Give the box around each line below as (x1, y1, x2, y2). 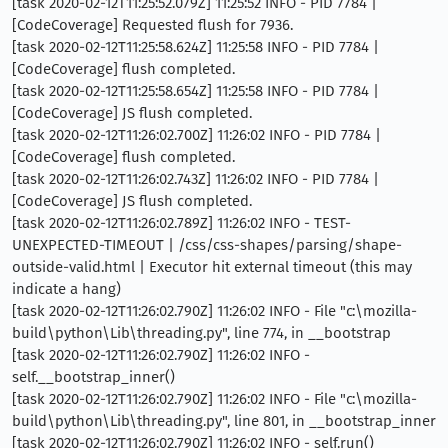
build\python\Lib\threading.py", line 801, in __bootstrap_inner (12, 411, 436, 430)
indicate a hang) (12, 279, 121, 298)
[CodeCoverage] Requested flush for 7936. (12, 15, 293, 34)
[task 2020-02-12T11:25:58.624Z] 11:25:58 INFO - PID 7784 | (12, 37, 379, 56)
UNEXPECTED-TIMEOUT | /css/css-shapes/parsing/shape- (12, 235, 402, 254)
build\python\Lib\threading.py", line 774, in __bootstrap (12, 323, 391, 342)
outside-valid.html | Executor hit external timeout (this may (12, 257, 412, 276)
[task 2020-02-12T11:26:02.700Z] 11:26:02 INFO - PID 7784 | (12, 125, 381, 144)
